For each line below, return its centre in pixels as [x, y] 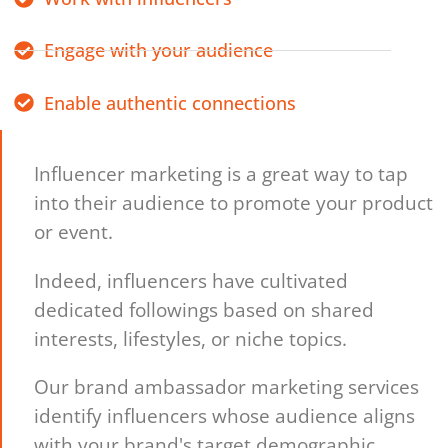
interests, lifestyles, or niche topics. [191, 338]
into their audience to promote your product [234, 203]
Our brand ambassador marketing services [227, 387]
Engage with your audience [158, 50]
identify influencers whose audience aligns [225, 416]
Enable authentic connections [169, 102]
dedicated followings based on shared [204, 309]
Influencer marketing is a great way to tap [221, 174]
